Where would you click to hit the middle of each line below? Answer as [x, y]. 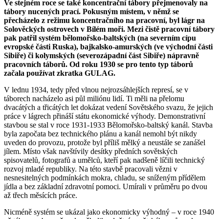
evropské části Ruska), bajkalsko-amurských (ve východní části [108, 46]
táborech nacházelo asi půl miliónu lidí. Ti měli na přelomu [94, 98]
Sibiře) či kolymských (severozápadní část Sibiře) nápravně [101, 55]
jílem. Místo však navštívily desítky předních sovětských [91, 151]
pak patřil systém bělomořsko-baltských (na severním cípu [100, 38]
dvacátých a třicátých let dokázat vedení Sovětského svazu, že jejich [109, 107]
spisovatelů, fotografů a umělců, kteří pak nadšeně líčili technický [104, 160]
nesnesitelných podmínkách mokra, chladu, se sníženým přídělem [105, 177]
